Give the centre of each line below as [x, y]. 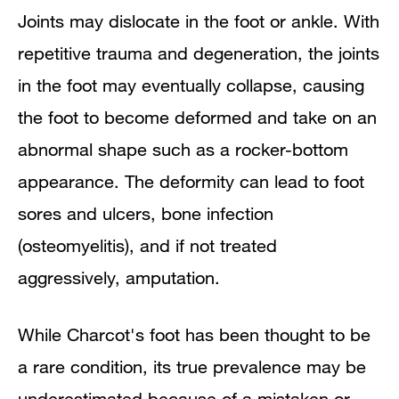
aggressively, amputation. [122, 277]
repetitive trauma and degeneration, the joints [199, 53]
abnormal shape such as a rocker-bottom [183, 149]
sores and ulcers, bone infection [146, 213]
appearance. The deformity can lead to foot [191, 181]
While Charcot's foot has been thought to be [194, 334]
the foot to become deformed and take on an [197, 117]
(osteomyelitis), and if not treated [147, 245]
